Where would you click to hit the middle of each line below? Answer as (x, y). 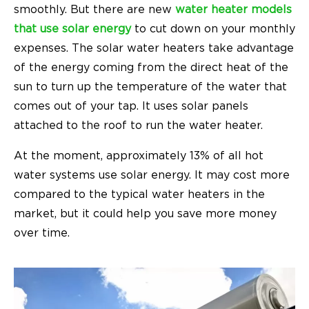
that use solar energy (72, 29)
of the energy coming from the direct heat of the (151, 68)
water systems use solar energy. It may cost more (152, 176)
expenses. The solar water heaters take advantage (154, 49)
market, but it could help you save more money (145, 214)
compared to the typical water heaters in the (139, 195)
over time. (42, 233)
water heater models (232, 10)
